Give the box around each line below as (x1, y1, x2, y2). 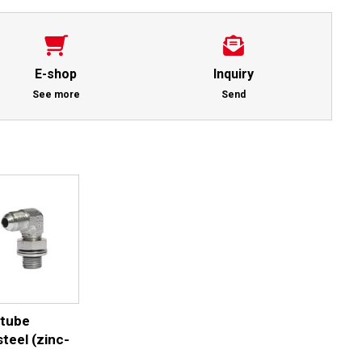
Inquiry (213, 65, 254, 82)
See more (32, 88, 80, 100)
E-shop (35, 65, 78, 82)
